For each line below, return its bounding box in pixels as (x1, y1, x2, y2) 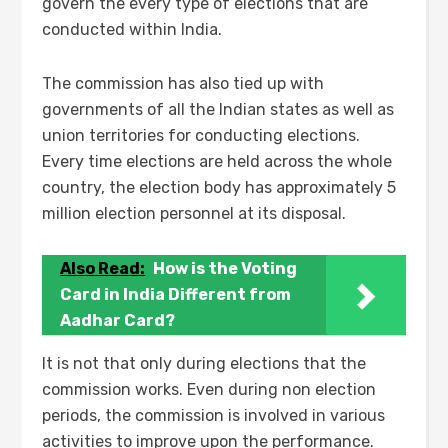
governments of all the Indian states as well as (42, 100, 395, 119)
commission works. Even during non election (42, 380, 377, 399)
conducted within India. (42, 20, 223, 39)
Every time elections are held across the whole (42, 152, 393, 171)
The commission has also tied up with (42, 74, 325, 93)
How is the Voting (153, 259, 298, 278)
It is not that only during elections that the (42, 354, 367, 373)
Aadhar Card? (60, 311, 176, 330)
